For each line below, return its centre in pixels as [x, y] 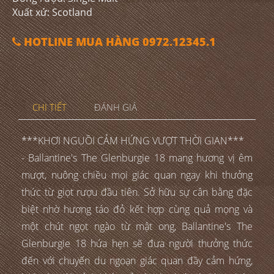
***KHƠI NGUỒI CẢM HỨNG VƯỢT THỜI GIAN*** [133, 140]
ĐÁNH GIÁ [116, 107]
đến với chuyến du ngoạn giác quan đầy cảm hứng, [137, 260]
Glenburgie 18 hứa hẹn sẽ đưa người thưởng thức [137, 243]
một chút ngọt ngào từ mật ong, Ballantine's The [137, 226]
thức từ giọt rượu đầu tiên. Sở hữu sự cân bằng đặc [137, 192]
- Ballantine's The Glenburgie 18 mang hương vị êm [137, 157]
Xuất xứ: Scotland [52, 12]
